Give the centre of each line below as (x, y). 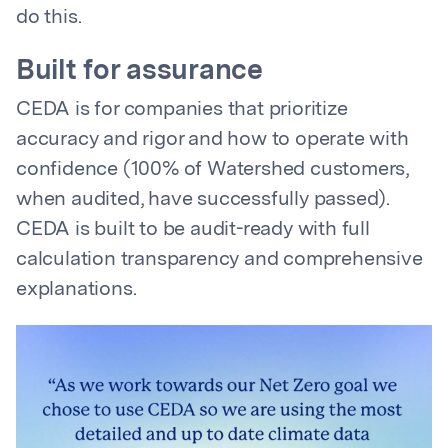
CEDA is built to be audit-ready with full (193, 230)
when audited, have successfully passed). (203, 200)
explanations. (76, 290)
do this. (49, 18)
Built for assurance (139, 72)
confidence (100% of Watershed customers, (212, 170)
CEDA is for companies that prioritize (182, 110)
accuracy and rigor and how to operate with (212, 140)
